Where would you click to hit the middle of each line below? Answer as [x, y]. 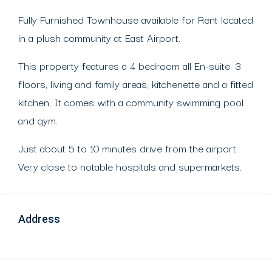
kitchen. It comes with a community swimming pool [131, 102]
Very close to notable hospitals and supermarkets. [130, 166]
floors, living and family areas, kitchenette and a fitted [136, 83]
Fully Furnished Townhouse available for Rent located [136, 19]
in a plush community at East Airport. [99, 37]
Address [39, 219]
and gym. [38, 120]
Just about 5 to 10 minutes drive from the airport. [128, 148]
